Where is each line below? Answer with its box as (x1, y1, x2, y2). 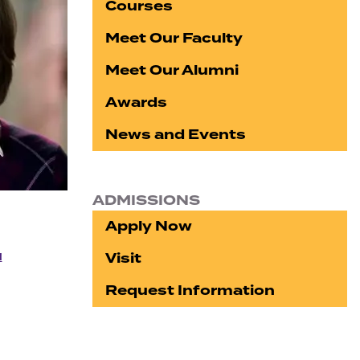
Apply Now (105, 216, 193, 236)
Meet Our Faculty (105, 28, 243, 48)
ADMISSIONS (92, 190, 201, 211)
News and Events (105, 125, 247, 145)
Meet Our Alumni (105, 60, 239, 80)
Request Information (105, 280, 276, 301)
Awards (105, 92, 168, 112)
